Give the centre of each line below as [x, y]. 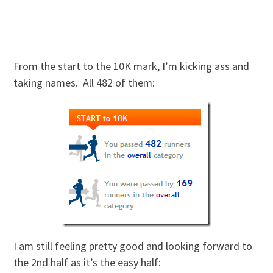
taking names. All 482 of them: [84, 82]
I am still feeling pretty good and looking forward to [133, 246]
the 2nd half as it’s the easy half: [87, 262]
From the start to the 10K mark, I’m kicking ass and [132, 66]
